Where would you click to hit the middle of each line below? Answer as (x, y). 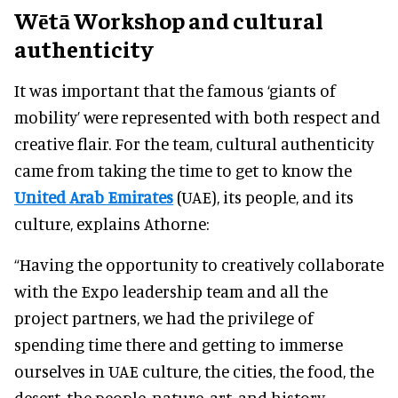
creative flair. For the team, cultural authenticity (194, 143)
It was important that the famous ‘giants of (175, 90)
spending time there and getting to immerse (179, 344)
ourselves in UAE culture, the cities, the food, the (194, 370)
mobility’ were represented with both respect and (197, 116)
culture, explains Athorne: (111, 223)
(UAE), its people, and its (263, 196)
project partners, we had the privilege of (164, 317)
